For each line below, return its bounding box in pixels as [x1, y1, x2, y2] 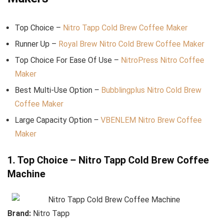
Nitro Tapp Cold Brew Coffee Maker [63, 23, 188, 33]
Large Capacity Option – [15, 115, 101, 125]
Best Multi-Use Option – [15, 85, 101, 95]
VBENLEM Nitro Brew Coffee [101, 115, 202, 125]
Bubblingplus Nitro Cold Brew [101, 85, 201, 95]
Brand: [7, 209, 33, 219]
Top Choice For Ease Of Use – [15, 55, 121, 65]
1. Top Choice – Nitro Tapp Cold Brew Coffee [7, 154, 209, 166]
